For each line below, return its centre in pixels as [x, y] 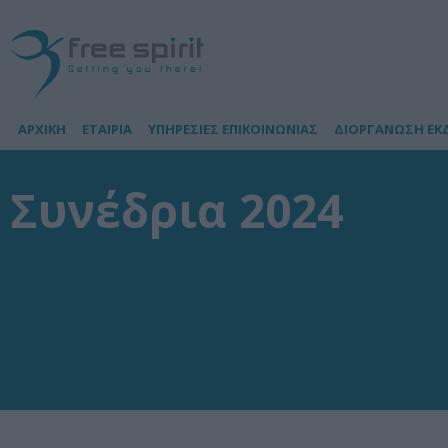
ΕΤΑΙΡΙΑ [107, 129]
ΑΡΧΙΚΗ [42, 129]
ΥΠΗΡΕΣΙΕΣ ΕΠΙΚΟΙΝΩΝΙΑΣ [233, 129]
